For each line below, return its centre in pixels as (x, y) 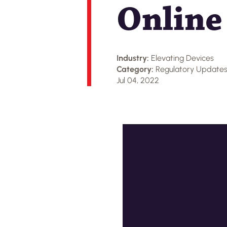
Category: (136, 69)
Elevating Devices (182, 58)
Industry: (134, 58)
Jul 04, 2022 (138, 80)
